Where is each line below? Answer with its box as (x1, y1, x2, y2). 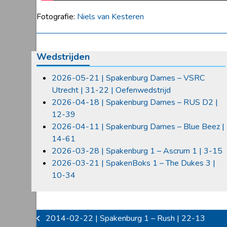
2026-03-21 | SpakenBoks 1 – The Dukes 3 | (52, 157, 215, 169)
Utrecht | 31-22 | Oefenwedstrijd (52, 84, 171, 96)
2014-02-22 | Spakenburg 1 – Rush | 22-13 (45, 212, 205, 224)
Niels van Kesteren (77, 11, 144, 22)
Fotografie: (36, 11, 77, 22)
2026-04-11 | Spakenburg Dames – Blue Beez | (52, 121, 224, 132)
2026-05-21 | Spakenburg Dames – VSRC (52, 72, 205, 84)
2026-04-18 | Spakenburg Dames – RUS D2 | (52, 96, 218, 108)
